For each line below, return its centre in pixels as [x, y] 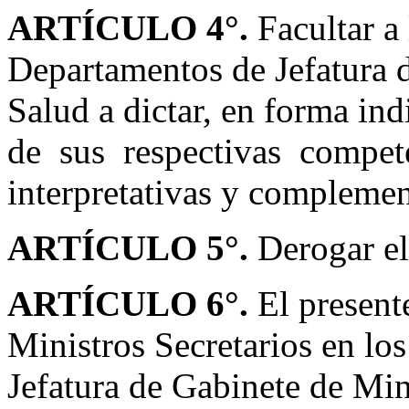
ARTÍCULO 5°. [132, 248]
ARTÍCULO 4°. [132, 28]
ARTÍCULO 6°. [132, 304]
